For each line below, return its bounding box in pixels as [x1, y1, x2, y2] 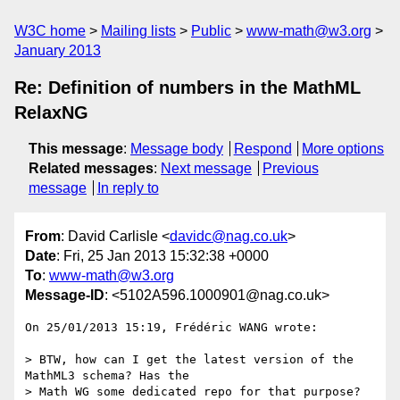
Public [191, 23, 231, 38]
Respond [233, 141, 292, 156]
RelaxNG [14, 103, 88, 122]
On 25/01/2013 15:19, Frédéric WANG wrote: [25, 321, 318, 335]
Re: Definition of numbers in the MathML [14, 78, 361, 97]
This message [29, 141, 123, 156]
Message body [130, 141, 223, 156]
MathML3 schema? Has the [25, 369, 189, 383]
